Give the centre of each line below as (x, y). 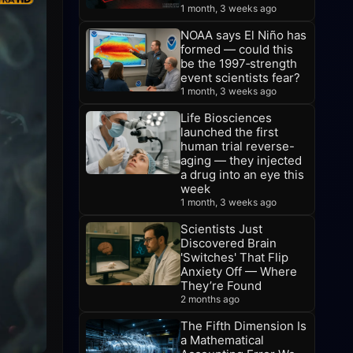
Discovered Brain (229, 243)
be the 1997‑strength (239, 63)
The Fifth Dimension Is (243, 326)
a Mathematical (222, 340)
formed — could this (237, 49)
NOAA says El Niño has (243, 35)
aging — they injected (241, 160)
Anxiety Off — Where (239, 271)
